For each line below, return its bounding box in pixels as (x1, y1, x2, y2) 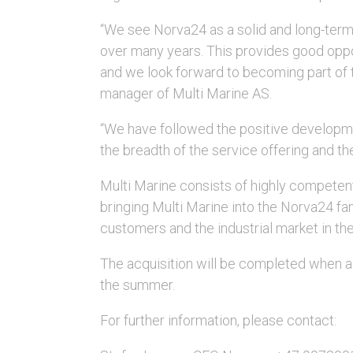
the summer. (99, 277, 175, 293)
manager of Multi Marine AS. (99, 85, 272, 102)
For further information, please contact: (99, 312, 336, 329)
